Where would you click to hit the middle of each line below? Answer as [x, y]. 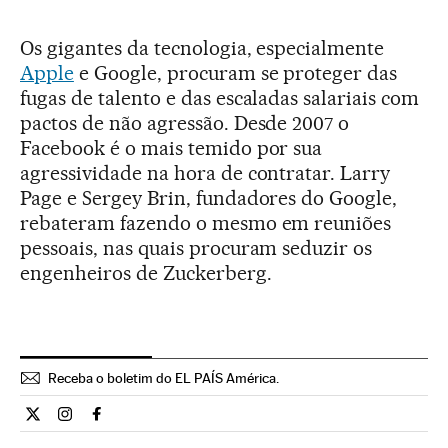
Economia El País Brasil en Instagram [192, 422]
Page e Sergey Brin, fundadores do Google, [209, 197]
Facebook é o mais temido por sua [171, 147]
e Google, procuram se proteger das [235, 72]
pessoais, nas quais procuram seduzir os [196, 247]
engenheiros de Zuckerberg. [146, 272]
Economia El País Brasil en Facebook [223, 422]
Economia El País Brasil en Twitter [149, 422]
